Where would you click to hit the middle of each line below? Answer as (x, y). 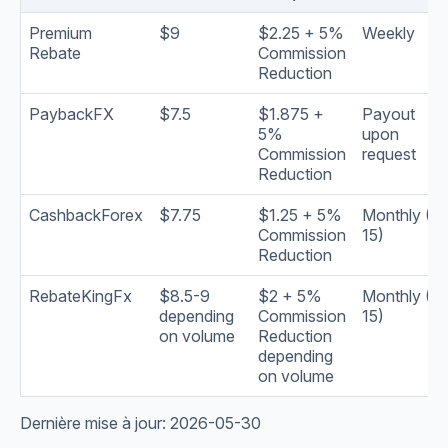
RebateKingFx (80, 296)
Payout (388, 114)
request (389, 154)
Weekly (388, 33)
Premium (60, 33)
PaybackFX (71, 114)
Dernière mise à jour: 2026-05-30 (140, 423)
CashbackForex (86, 215)
